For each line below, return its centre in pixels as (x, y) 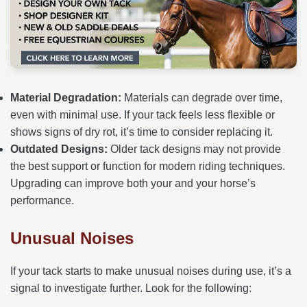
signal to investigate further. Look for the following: (131, 288)
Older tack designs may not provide (194, 149)
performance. (42, 200)
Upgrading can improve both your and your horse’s (133, 183)
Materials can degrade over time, (202, 98)
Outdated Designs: (59, 149)
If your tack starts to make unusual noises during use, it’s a (151, 271)
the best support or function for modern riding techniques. (148, 166)
